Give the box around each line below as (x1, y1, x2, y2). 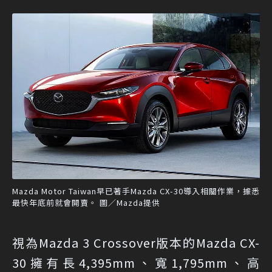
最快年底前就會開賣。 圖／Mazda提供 (12, 197, 160, 209)
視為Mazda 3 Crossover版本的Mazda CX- (12, 234, 260, 252)
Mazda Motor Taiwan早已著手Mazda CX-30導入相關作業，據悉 (12, 185, 260, 197)
